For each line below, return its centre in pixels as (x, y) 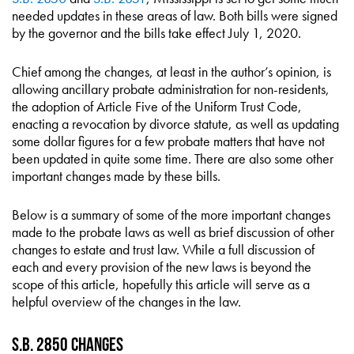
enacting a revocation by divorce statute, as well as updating (175, 124)
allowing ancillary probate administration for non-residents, (171, 89)
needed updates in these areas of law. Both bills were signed (175, 15)
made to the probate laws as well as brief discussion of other (173, 232)
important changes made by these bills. (116, 176)
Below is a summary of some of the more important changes (171, 215)
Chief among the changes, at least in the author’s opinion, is (171, 72)
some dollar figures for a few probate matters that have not (168, 141)
